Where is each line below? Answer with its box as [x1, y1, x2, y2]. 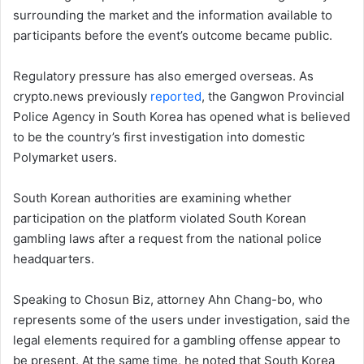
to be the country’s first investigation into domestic [13, 129, 305, 145]
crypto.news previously [13, 89, 150, 105]
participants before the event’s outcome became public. [13, 28, 332, 44]
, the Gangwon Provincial [201, 89, 344, 105]
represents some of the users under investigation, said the [13, 312, 350, 328]
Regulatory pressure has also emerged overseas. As [13, 68, 314, 84]
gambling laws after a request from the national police [13, 231, 322, 247]
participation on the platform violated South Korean [13, 210, 306, 227]
